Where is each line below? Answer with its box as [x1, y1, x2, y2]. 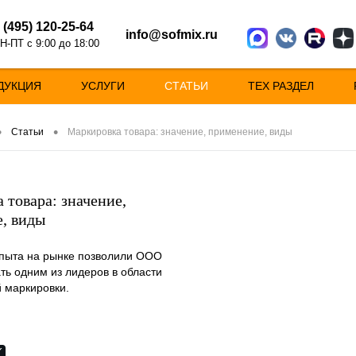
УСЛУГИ [81, 79, 125, 92]
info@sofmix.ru [125, 27, 218, 41]
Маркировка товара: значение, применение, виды [68, 126, 292, 138]
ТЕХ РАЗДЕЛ [248, 79, 314, 92]
